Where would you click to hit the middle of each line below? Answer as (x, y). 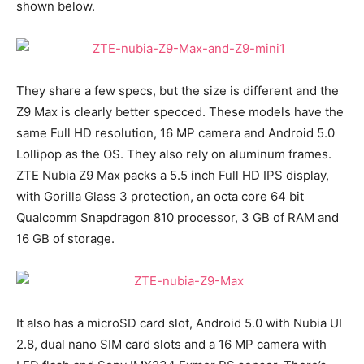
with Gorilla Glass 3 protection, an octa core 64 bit (160, 196)
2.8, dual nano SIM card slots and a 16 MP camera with (171, 344)
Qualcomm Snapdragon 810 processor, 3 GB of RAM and (178, 217)
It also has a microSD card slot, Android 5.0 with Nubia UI (179, 323)
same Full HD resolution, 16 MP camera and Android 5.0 (175, 133)
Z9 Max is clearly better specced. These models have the (180, 112)
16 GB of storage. (65, 238)
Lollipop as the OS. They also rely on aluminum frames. (174, 154)
